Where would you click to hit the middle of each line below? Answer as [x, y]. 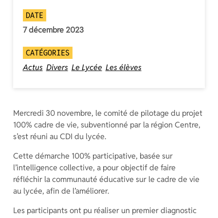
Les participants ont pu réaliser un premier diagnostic [105, 211]
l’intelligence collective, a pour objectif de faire [94, 168]
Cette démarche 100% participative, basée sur [93, 156]
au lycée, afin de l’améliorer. [61, 191]
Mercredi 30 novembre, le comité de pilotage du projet [108, 113]
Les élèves [123, 68]
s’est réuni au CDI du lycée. [59, 137]
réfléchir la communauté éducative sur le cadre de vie [106, 180]
